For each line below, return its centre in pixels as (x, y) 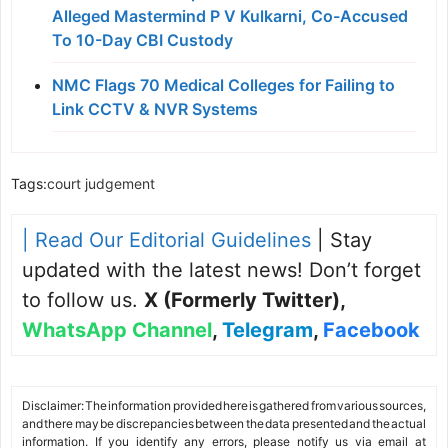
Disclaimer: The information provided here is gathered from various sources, (224, 406)
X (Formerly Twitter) (242, 300)
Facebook (371, 330)
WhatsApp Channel (117, 330)
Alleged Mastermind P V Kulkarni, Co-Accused (230, 16)
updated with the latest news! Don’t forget (221, 270)
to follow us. (83, 300)
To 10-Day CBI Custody (142, 40)
